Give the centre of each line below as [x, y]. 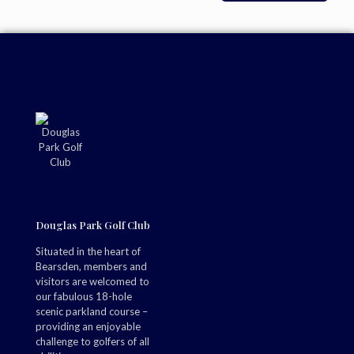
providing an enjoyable [88, 326]
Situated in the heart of [88, 251]
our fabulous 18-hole [84, 296]
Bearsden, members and [91, 266]
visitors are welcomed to [92, 281]
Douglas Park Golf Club [93, 225]
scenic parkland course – [92, 311]
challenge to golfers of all [92, 341]
